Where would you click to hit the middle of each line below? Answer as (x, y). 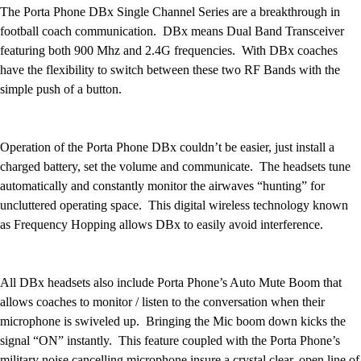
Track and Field (104, 185)
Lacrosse (86, 31)
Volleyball (89, 243)
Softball (83, 147)
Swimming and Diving (122, 166)
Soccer (81, 89)
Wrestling (88, 301)
